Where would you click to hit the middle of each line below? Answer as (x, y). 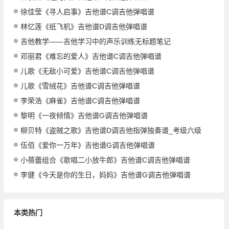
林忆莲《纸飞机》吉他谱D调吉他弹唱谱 (84, 26)
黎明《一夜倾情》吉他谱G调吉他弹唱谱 (84, 115)
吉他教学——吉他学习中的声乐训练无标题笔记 (95, 41)
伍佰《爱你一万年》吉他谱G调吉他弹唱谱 (87, 145)
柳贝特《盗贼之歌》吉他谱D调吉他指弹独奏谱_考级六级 (111, 130)
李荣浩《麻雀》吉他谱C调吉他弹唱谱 (80, 100)
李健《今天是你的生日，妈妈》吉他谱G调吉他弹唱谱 (105, 175)
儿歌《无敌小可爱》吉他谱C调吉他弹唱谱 (87, 71)
